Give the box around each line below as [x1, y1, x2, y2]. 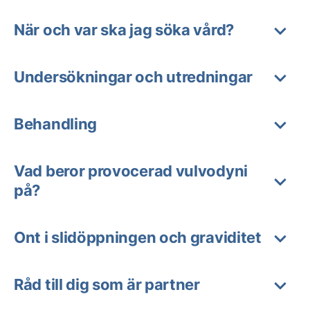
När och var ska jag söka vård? [14, 21, 234, 39]
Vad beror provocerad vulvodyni [14, 162, 248, 180]
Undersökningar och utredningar [14, 68, 253, 86]
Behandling [14, 115, 97, 133]
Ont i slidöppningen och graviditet [14, 228, 262, 246]
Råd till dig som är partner [14, 275, 200, 293]
